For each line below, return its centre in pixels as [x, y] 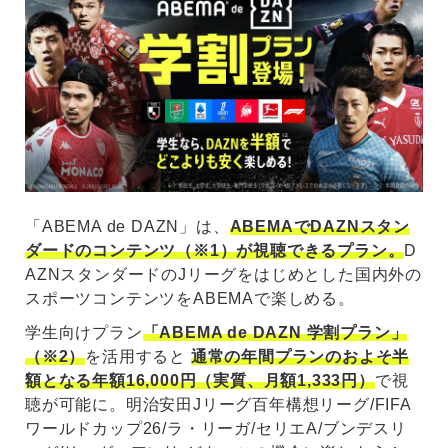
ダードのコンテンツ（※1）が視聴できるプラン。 [215, 251]
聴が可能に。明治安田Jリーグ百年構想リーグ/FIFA [218, 405]
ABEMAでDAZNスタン [320, 227]
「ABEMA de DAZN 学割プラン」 [275, 333]
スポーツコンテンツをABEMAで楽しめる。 [190, 299]
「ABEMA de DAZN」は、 [127, 227]
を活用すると [138, 357]
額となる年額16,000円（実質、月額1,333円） [200, 381]
